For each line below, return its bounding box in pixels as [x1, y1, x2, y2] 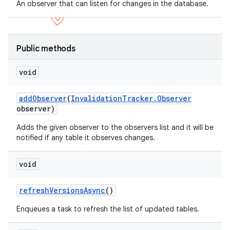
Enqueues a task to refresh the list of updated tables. [16, 204, 199, 214]
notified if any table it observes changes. [16, 133, 155, 142]
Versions [49, 185, 84, 195]
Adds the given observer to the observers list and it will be [16, 123, 214, 132]
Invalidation [71, 93, 122, 103]
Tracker [122, 93, 153, 103]
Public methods [16, 44, 75, 54]
